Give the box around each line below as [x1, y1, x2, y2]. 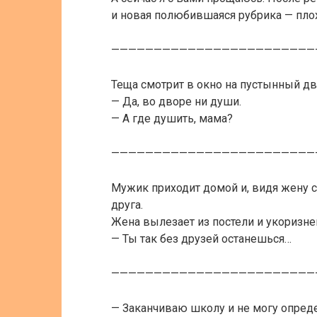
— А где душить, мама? [111, 112, 233, 125]
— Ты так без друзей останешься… [111, 232, 292, 246]
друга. [111, 198, 143, 212]
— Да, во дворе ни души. [111, 95, 241, 108]
